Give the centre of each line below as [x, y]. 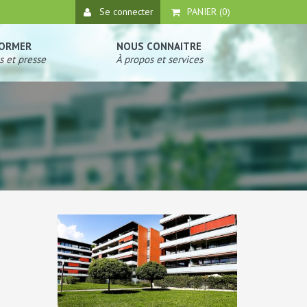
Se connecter [126, 12]
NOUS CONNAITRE [159, 46]
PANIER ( [205, 12]
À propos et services [159, 59]
